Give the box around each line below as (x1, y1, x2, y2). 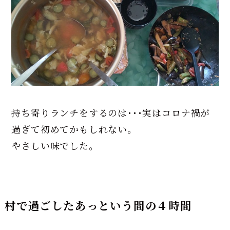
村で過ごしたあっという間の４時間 (4, 197, 192, 213)
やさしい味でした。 (11, 138, 99, 152)
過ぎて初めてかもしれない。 (11, 122, 137, 136)
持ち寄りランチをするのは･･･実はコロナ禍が (11, 105, 210, 119)
